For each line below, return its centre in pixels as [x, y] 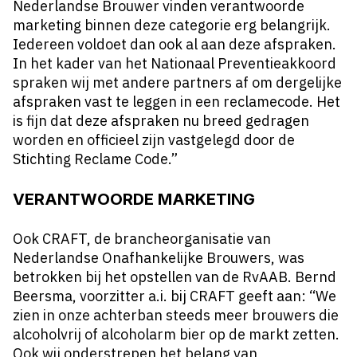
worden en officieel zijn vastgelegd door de [154, 140]
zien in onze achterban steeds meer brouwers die [176, 315]
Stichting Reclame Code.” [95, 159]
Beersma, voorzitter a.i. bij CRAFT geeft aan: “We [175, 296]
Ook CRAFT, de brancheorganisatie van [142, 239]
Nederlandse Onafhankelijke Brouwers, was [159, 258]
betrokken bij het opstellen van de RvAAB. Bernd [175, 277]
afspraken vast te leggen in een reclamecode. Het [177, 102]
